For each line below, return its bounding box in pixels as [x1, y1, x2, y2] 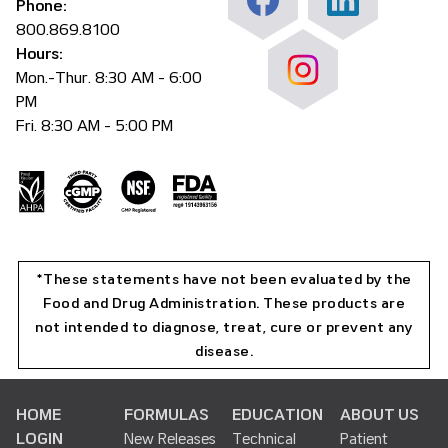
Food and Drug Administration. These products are [43, 295, 405, 312]
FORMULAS [124, 406, 209, 425]
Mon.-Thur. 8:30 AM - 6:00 [16, 69, 202, 88]
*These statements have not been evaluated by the [36, 271, 412, 288]
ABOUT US [340, 406, 419, 425]
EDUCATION [232, 406, 323, 425]
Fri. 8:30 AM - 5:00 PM [16, 117, 173, 136]
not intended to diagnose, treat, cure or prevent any [35, 319, 413, 336]
